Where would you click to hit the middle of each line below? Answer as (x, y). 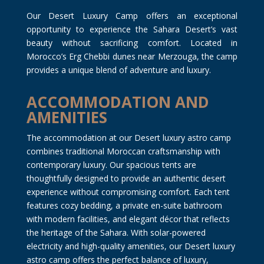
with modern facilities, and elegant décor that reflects (128, 219)
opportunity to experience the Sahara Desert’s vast (132, 29)
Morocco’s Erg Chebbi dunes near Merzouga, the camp (132, 56)
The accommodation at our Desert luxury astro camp (128, 137)
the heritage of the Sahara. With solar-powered (116, 232)
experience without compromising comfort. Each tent (128, 192)
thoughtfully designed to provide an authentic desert (126, 178)
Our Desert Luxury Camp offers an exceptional (132, 15)
